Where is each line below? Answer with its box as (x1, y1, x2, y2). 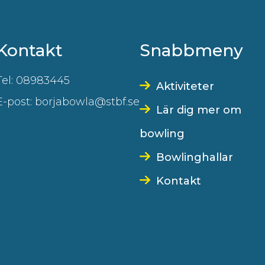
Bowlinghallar (156, 151, 234, 164)
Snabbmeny (140, 40, 243, 60)
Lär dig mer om (156, 104, 242, 117)
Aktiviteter (156, 80, 215, 93)
